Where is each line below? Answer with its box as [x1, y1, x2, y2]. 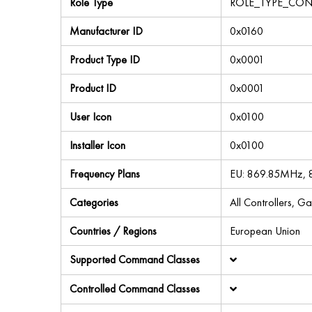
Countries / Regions [70, 224, 157, 238]
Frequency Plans [70, 166, 140, 181]
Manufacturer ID [70, 24, 143, 38]
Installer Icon [70, 138, 125, 153]
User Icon [70, 109, 111, 124]
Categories [70, 195, 118, 210]
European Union [230, 224, 300, 238]
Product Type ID [70, 52, 140, 67]
